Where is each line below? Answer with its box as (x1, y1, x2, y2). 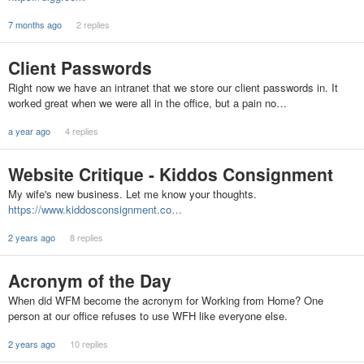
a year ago (8, 124, 50, 137)
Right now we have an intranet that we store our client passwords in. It (8, 80, 338, 95)
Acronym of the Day (8, 268, 171, 292)
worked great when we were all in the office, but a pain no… (8, 95, 287, 110)
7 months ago (8, 18, 62, 32)
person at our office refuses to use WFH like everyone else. (8, 308, 288, 323)
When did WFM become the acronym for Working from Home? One (8, 292, 323, 308)
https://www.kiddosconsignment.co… (8, 201, 182, 217)
